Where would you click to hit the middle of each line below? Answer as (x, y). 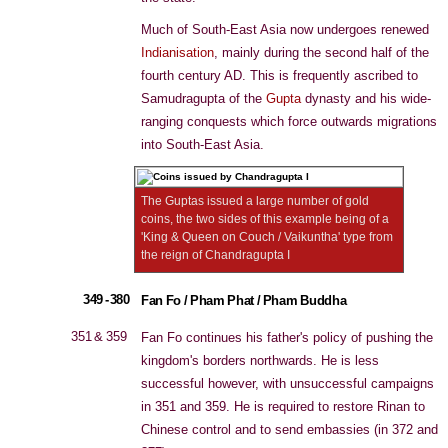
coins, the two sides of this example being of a (265, 219)
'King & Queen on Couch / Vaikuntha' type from (267, 237)
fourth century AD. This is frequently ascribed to (279, 75)
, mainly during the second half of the (321, 52)
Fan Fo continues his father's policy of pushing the (287, 337)
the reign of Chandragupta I (215, 255)
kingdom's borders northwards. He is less (260, 360)
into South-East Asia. (202, 144)
